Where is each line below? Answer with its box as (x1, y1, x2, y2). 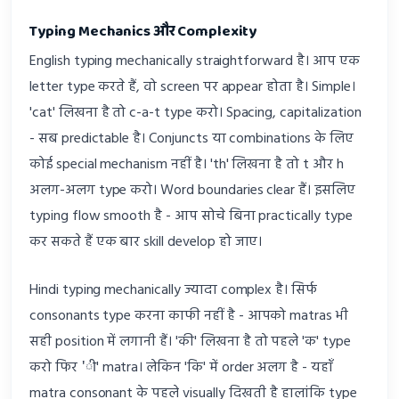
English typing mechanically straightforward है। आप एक (29, 50, 360, 74)
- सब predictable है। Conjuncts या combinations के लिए (29, 127, 354, 151)
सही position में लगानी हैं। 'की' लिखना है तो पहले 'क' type (29, 330, 351, 354)
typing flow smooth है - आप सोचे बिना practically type (29, 205, 353, 229)
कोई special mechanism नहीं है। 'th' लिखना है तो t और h (29, 153, 344, 177)
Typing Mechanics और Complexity (29, 19, 256, 44)
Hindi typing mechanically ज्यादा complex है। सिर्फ (29, 279, 317, 303)
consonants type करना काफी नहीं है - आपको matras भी (29, 305, 348, 329)
